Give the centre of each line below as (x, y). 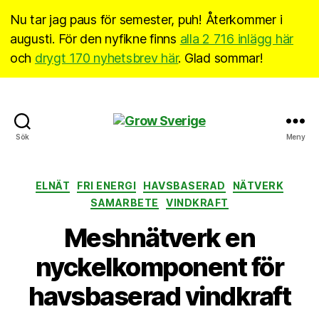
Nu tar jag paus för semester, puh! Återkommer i (146, 20)
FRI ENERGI (107, 185)
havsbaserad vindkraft (159, 296)
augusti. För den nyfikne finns (95, 39)
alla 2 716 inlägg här (236, 39)
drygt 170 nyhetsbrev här (106, 58)
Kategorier (189, 183)
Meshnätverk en (159, 238)
